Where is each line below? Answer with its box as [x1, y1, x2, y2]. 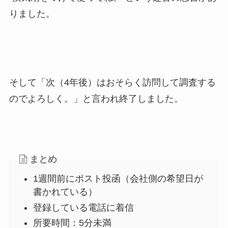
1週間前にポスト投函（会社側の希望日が [33, 174, 203, 184]
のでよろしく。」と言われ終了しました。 [9, 94, 183, 104]
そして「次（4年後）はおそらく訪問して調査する [9, 77, 216, 88]
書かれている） [33, 187, 97, 197]
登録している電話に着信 [33, 202, 134, 213]
